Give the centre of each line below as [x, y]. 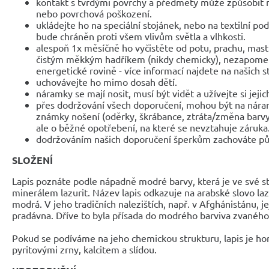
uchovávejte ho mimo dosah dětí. [107, 81]
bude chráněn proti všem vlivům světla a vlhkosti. [141, 36]
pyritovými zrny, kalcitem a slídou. [84, 249]
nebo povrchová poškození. [94, 13]
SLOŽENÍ [32, 160]
